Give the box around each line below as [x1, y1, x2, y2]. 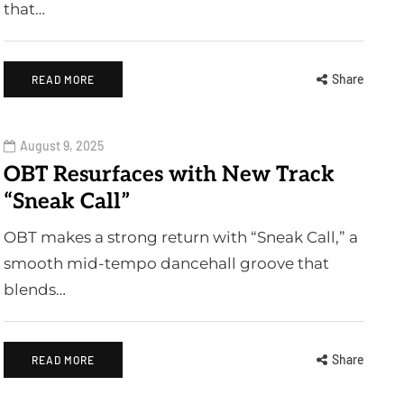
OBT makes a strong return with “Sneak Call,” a [4, 228, 358, 246]
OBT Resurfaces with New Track [4, 161, 335, 188]
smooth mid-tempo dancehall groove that [4, 254, 329, 272]
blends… [4, 280, 66, 298]
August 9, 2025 [20, 138, 104, 153]
